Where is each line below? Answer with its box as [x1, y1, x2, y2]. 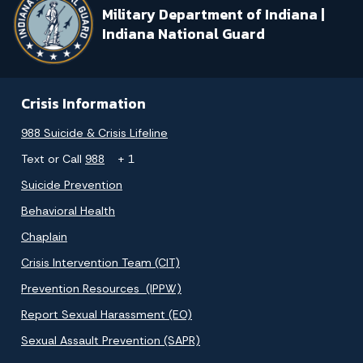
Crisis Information [21, 92, 146, 114]
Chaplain [21, 228, 67, 244]
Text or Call [21, 151, 85, 166]
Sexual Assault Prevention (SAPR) [21, 332, 200, 348]
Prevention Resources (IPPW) [21, 280, 181, 296]
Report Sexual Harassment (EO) [21, 306, 192, 322]
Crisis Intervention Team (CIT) [21, 254, 180, 270]
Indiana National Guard [102, 23, 265, 45]
